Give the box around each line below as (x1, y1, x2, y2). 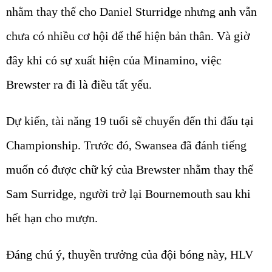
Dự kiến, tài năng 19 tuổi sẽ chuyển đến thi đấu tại (6, 114, 254, 127)
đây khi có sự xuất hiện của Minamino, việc (6, 53, 222, 67)
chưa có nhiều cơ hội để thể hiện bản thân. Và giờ (6, 29, 250, 42)
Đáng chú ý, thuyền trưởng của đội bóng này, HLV (6, 247, 253, 261)
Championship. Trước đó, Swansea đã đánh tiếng (6, 138, 246, 152)
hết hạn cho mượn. (6, 211, 98, 225)
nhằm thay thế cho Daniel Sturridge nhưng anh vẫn (6, 4, 257, 18)
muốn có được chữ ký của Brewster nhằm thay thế (6, 162, 253, 176)
